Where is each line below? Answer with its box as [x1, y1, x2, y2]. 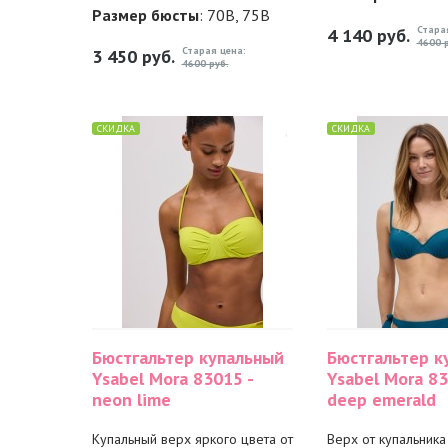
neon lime [91, 388, 171, 411]
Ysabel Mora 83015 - [91, 367, 253, 390]
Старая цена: [181, 44, 246, 57]
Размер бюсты [91, 5, 199, 25]
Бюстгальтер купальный [91, 346, 284, 369]
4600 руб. [181, 57, 229, 70]
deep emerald [326, 388, 436, 411]
